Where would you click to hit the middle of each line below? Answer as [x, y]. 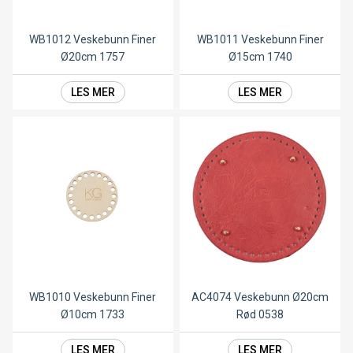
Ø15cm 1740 [260, 57]
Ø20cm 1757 [93, 57]
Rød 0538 [260, 315]
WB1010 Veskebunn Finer [93, 297]
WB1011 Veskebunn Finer [260, 40]
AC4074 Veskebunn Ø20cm [260, 297]
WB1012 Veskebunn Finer [93, 40]
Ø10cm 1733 [93, 315]
